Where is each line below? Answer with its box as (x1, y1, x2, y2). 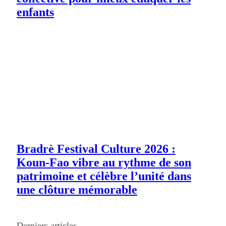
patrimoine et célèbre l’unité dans (17, 169, 191, 183)
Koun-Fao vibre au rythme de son (17, 156, 191, 169)
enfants (17, 6, 54, 19)
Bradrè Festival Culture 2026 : (17, 142, 176, 156)
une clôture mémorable (17, 183, 137, 197)
